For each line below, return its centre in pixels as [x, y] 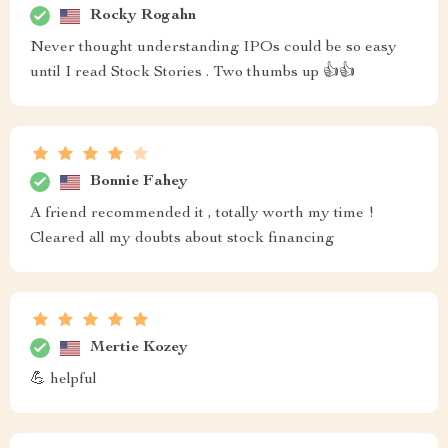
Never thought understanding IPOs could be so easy [213, 48]
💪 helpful [63, 380]
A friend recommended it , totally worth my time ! [202, 214]
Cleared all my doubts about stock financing [182, 239]
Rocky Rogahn [143, 15]
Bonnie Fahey [139, 181]
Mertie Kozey [139, 347]
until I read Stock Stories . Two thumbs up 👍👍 [192, 73]
